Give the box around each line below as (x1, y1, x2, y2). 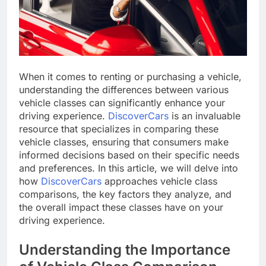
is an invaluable (169, 109, 240, 122)
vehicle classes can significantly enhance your (19, 96, 225, 109)
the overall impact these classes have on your (19, 201, 223, 213)
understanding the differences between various (19, 83, 229, 96)
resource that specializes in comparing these (19, 122, 218, 135)
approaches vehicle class (102, 175, 217, 187)
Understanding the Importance (19, 240, 230, 258)
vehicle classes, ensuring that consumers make (19, 135, 229, 148)
